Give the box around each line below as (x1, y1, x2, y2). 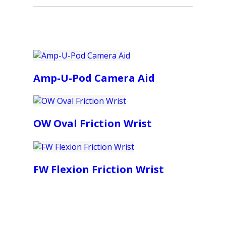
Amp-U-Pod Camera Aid (33, 71, 155, 85)
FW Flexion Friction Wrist (33, 162, 164, 177)
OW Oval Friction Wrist (33, 117, 152, 131)
